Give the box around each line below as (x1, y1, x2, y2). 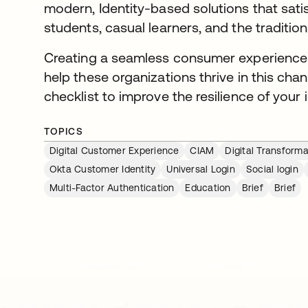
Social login (245, 164, 298, 175)
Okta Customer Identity (49, 164, 156, 175)
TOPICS (44, 126, 84, 137)
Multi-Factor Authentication (49, 182, 175, 193)
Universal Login (166, 164, 235, 175)
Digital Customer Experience (49, 145, 179, 156)
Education (185, 182, 231, 193)
